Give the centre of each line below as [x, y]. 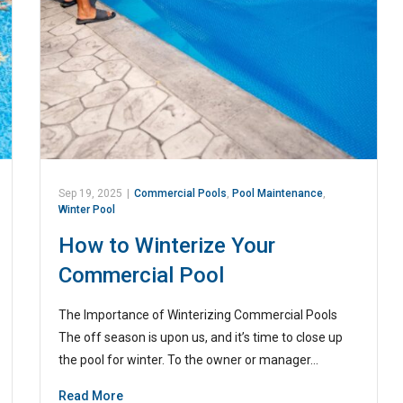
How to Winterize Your [167, 245]
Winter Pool [87, 209]
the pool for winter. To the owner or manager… [189, 359]
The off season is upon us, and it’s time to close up [201, 337]
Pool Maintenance [278, 193]
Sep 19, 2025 [91, 193]
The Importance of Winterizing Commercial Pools [198, 314]
